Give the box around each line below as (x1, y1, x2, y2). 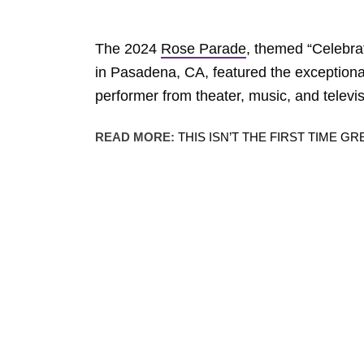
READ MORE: (95, 130, 178, 144)
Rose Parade (161, 41, 246, 57)
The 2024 (95, 41, 161, 57)
